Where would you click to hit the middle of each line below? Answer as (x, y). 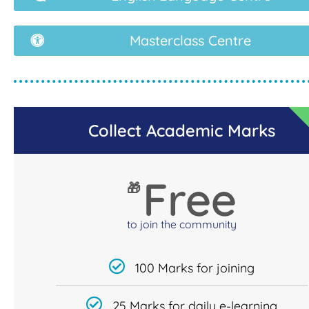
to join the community (182, 225)
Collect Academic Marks (182, 131)
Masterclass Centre (190, 41)
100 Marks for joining (195, 268)
